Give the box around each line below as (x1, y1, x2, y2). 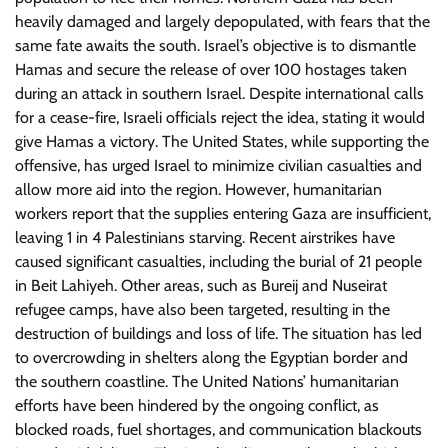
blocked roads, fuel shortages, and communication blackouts (15, 420, 422, 439)
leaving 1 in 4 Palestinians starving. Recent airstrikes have (15, 228, 395, 247)
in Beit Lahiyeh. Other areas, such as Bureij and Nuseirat (15, 276, 387, 295)
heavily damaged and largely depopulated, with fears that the (15, 12, 430, 31)
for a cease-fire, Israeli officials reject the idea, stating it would (15, 108, 425, 127)
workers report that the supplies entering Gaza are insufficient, (15, 204, 431, 223)
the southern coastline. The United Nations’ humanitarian (15, 372, 399, 391)
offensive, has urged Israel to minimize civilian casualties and (15, 156, 422, 175)
